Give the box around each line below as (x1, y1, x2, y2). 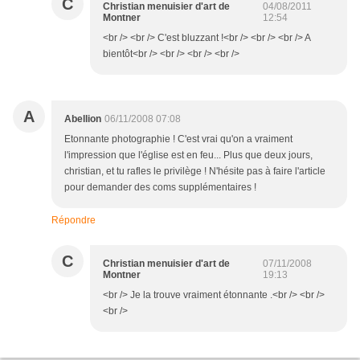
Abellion (64, 113, 101, 125)
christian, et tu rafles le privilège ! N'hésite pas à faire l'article (64, 166, 325, 178)
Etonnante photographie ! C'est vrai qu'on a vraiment (64, 133, 292, 145)
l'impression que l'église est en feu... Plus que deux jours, (64, 149, 313, 162)
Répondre (51, 215, 96, 227)
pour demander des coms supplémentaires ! (64, 182, 256, 194)
